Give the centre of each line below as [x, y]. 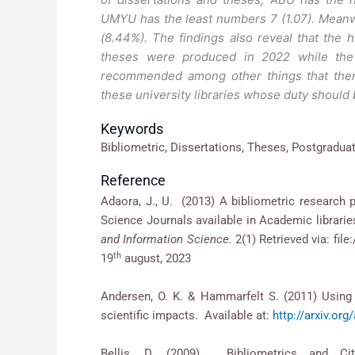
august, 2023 [156, 259]
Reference [133, 181]
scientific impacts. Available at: [187, 316]
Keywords [132, 129]
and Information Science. [168, 240]
